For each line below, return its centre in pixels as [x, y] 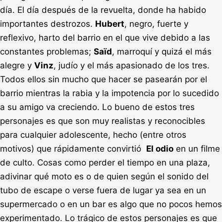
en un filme [197, 148]
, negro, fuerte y [156, 24]
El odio [160, 148]
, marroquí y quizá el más [162, 51]
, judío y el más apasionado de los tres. [132, 65]
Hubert [110, 24]
